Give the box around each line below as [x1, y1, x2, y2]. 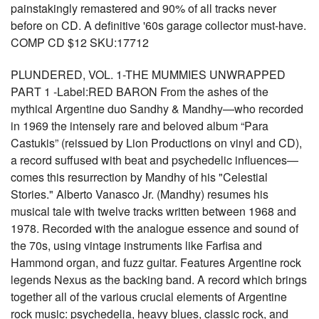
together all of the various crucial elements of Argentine [11, 288, 287, 305]
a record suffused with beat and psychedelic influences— [11, 152, 298, 168]
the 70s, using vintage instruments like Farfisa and [11, 237, 262, 253]
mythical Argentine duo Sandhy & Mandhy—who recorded [11, 100, 303, 117]
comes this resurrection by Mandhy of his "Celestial [11, 169, 268, 185]
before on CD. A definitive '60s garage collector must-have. [11, 17, 306, 33]
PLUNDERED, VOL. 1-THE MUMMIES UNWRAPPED [11, 66, 286, 83]
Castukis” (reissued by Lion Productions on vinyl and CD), [11, 135, 302, 151]
